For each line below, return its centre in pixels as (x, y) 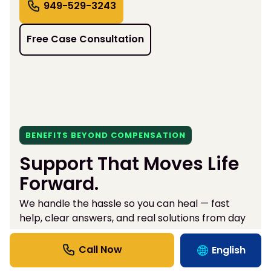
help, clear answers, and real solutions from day (132, 218)
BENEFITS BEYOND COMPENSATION (106, 135)
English (229, 250)
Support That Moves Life (129, 164)
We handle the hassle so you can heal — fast (125, 203)
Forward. (59, 184)
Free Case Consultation (85, 39)
